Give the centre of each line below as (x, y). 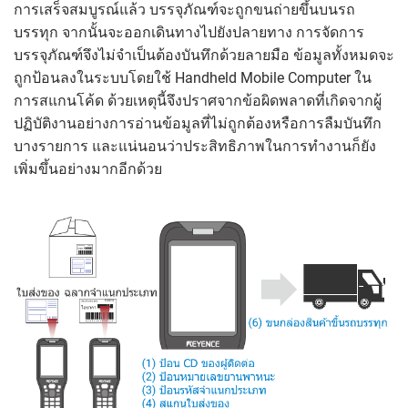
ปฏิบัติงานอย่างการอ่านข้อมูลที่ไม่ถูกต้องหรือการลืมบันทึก (198, 123)
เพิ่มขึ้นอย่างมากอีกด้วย (88, 168)
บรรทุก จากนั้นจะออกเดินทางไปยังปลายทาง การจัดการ (189, 32)
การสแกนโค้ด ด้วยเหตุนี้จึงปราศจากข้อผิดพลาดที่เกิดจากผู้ (198, 100)
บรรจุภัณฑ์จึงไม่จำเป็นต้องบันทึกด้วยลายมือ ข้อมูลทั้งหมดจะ (204, 55)
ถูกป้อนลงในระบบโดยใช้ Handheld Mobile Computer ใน (193, 77)
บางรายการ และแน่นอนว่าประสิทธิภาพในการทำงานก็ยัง (195, 146)
